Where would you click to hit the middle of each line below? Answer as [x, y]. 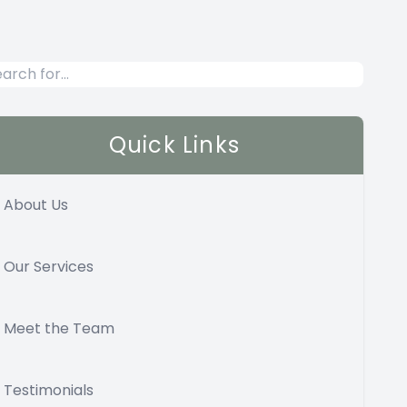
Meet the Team [59, 328]
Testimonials [49, 390]
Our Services [49, 267]
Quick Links [174, 145]
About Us [36, 205]
